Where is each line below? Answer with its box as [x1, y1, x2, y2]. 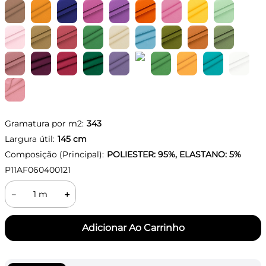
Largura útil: [5, 134, 55, 144]
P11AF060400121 [5, 164, 71, 175]
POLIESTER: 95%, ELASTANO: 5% [107, 149, 241, 160]
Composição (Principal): [5, 149, 104, 160]
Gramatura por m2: [5, 118, 84, 129]
